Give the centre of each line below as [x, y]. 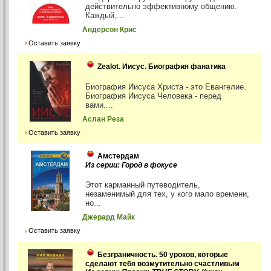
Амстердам [119, 156]
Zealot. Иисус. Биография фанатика [162, 67]
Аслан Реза [103, 119]
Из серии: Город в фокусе [132, 165]
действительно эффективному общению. [162, 7]
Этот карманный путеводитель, [143, 185]
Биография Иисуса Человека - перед [154, 96]
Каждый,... [105, 16]
